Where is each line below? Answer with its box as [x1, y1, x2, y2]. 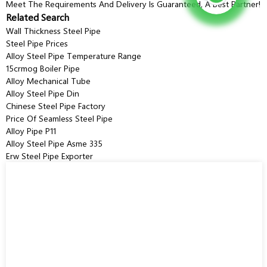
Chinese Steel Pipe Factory [6, 100, 105, 111]
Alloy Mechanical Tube [6, 74, 91, 86]
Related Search [6, 10, 69, 23]
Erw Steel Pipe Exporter [6, 150, 93, 162]
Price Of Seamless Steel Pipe [6, 112, 113, 124]
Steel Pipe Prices [6, 37, 68, 49]
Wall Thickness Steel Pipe [6, 24, 101, 36]
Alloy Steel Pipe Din [6, 87, 79, 99]
